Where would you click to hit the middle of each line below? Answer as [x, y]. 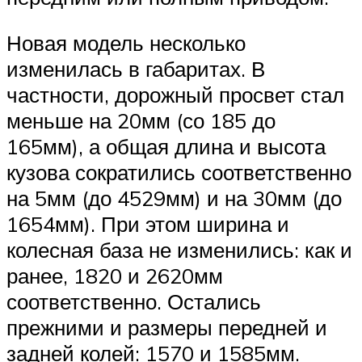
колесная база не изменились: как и [179, 250]
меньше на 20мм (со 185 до [141, 121]
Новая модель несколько [126, 43]
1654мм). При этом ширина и [148, 224]
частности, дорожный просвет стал [175, 95]
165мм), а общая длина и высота [166, 147]
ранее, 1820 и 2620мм [115, 276]
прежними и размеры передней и [167, 328]
